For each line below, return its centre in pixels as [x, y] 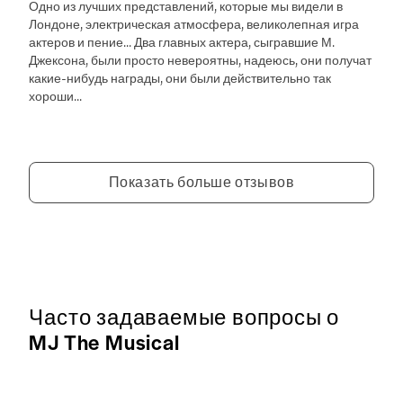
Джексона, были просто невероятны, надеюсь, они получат [201, 59]
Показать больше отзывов [201, 181]
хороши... [56, 95]
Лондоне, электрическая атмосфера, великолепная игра [194, 23]
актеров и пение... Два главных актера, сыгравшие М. [182, 41]
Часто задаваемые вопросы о [184, 316]
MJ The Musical [104, 341]
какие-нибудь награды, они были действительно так [180, 77]
